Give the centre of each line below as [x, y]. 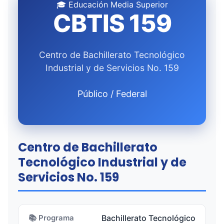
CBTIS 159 [112, 23]
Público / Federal [112, 94]
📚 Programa [51, 218]
